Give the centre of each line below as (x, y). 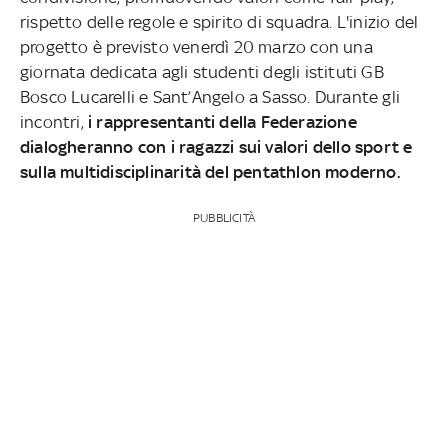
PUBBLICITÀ (223, 217)
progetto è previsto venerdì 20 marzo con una (196, 46)
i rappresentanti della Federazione (220, 121)
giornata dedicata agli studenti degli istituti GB (202, 71)
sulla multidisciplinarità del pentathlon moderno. (210, 171)
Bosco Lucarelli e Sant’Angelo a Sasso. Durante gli (210, 96)
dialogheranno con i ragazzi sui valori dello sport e (216, 146)
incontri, (52, 121)
